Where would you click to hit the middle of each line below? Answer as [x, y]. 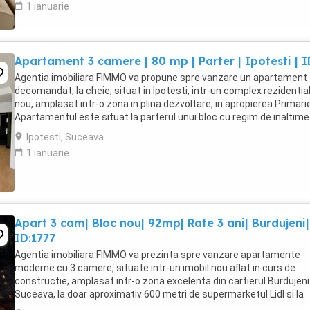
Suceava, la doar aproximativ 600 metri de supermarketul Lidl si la [159, 294]
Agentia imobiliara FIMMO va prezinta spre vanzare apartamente [157, 255]
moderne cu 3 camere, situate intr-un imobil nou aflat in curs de [155, 268]
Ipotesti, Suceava [65, 137]
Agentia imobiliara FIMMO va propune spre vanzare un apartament [161, 77]
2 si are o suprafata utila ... [73, 130]
